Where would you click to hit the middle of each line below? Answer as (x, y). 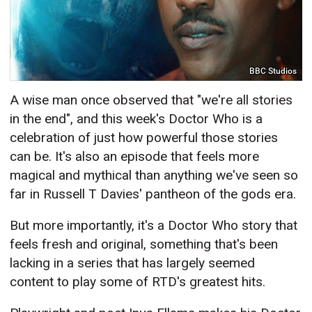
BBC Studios (273, 71)
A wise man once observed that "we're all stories (151, 100)
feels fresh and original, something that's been (144, 244)
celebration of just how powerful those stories (144, 138)
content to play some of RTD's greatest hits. (138, 282)
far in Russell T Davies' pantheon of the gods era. (153, 194)
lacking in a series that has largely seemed (133, 263)
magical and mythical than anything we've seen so (154, 175)
